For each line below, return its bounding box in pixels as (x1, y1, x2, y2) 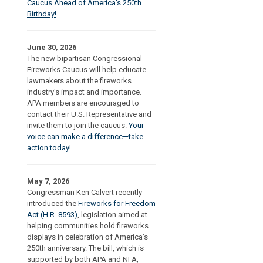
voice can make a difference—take (27, 132, 143, 141)
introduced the (27, 199, 78, 208)
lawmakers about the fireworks (27, 76, 131, 85)
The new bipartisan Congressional (27, 54, 142, 63)
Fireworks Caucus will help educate (27, 65, 146, 74)
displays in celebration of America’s (27, 232, 148, 241)
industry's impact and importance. (27, 87, 141, 96)
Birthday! (27, 9, 56, 18)
